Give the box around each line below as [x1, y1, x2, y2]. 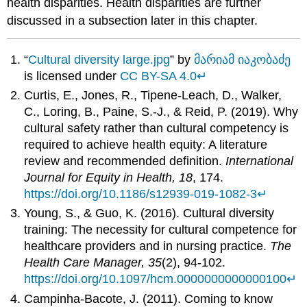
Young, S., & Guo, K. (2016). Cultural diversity [24, 206, 275, 221]
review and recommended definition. [24, 154, 226, 169]
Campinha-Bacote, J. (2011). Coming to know [24, 291, 273, 306]
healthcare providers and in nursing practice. [24, 239, 271, 254]
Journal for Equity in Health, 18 [24, 171, 193, 185]
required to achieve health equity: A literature [24, 138, 268, 152]
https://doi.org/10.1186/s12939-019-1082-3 [24, 187, 258, 201]
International [225, 154, 294, 169]
